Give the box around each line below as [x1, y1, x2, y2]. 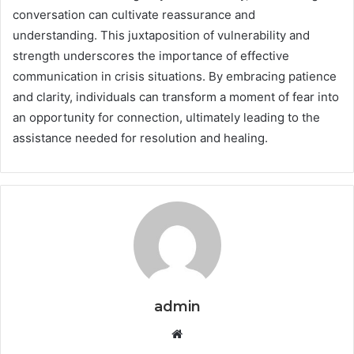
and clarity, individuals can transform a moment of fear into [13, 88, 339, 104]
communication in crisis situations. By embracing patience [13, 68, 337, 84]
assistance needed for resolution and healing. [13, 130, 268, 145]
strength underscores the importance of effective [13, 47, 289, 63]
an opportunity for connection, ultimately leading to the [13, 109, 320, 125]
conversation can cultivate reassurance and [13, 6, 255, 22]
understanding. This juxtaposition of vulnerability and [13, 27, 310, 43]
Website [182, 325, 227, 341]
